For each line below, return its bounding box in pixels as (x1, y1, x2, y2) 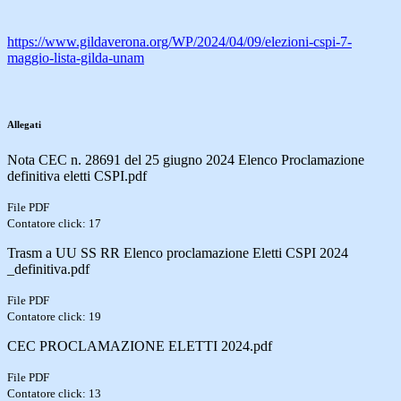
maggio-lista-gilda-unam (7, 49, 144, 65)
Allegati (7, 118, 41, 130)
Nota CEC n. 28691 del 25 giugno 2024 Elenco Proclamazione (7, 151, 364, 167)
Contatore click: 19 (7, 309, 101, 323)
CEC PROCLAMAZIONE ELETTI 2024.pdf (7, 337, 272, 354)
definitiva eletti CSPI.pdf (7, 167, 147, 183)
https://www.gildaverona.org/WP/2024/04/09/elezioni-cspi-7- (7, 33, 352, 49)
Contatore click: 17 (7, 216, 101, 230)
